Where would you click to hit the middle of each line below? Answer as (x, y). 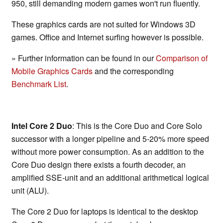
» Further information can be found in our (84, 58)
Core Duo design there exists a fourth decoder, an (99, 165)
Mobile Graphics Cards (52, 71)
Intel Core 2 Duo (42, 126)
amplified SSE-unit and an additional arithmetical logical (110, 178)
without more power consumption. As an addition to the (108, 152)
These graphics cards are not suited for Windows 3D (104, 24)
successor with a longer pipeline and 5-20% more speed (110, 139)
